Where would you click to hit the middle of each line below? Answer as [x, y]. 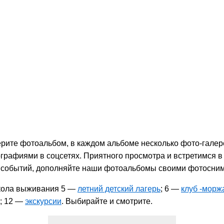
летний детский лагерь [119, 189]
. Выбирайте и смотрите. [107, 201]
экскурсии [43, 201]
